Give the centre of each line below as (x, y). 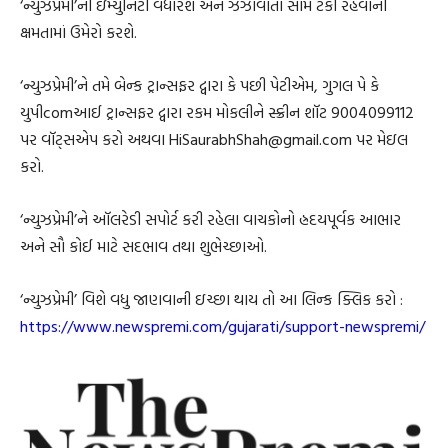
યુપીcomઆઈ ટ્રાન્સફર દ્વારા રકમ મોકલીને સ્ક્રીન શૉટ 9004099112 (217, 111)
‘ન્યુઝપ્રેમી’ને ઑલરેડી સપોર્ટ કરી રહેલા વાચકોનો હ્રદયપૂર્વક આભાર (210, 218)
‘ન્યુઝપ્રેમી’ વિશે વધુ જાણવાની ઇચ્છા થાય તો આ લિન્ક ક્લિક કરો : (211, 298)
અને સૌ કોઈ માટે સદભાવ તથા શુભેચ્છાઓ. (143, 245)
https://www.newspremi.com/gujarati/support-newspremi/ (222, 325)
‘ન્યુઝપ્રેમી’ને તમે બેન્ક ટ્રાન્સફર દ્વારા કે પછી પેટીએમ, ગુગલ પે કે (199, 84)
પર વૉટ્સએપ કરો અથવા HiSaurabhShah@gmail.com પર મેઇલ (214, 138)
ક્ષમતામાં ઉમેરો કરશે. (78, 31)
